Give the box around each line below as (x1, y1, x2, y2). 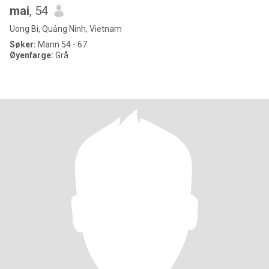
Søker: (10, 40, 36, 49)
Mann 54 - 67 (36, 40, 87, 49)
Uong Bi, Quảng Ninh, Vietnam (10, 24, 122, 34)
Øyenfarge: (10, 50, 55, 60)
